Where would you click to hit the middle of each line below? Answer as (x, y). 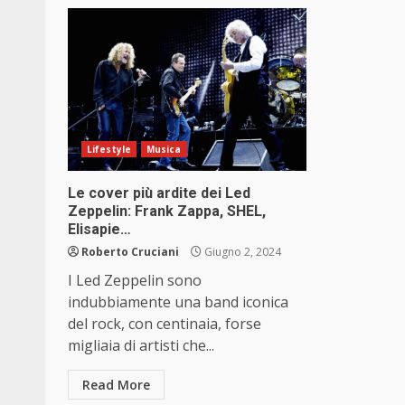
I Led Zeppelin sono (135, 281)
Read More (116, 385)
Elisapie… (99, 230)
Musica (164, 150)
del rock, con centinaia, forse (165, 324)
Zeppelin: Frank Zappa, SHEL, (167, 212)
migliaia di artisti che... (141, 346)
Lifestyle (109, 150)
